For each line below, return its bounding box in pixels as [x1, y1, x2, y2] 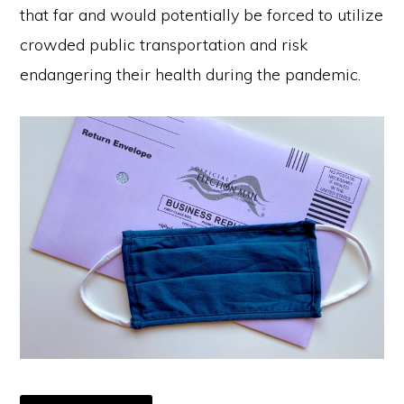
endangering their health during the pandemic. [20, 64, 362, 85]
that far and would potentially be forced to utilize [20, 5, 384, 25]
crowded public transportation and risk [20, 34, 308, 55]
